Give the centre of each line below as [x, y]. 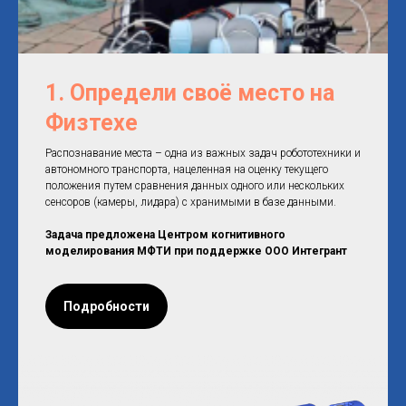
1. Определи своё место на [190, 93]
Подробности [106, 306]
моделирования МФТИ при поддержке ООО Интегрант [196, 251]
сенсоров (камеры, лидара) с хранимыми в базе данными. [191, 203]
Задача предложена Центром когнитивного [165, 235]
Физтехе [92, 123]
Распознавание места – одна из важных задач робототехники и [203, 154]
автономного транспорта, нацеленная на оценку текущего [187, 170]
